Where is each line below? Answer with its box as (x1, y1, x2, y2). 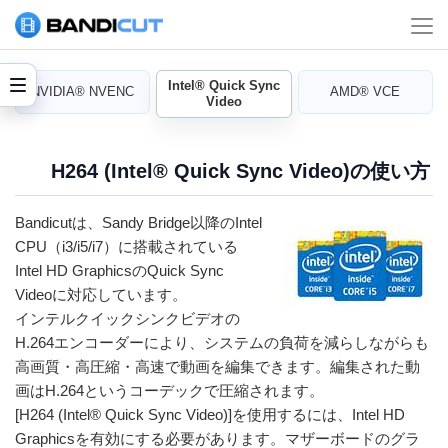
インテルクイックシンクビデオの (15, 310, 240, 327)
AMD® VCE (330, 84, 401, 99)
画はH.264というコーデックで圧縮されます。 (15, 382, 324, 399)
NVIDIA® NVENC (31, 84, 135, 99)
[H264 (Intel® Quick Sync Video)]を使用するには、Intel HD (15, 406, 405, 423)
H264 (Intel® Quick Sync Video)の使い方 (51, 160, 430, 182)
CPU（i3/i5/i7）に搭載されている (15, 238, 238, 255)
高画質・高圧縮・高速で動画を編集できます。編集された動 (15, 358, 420, 375)
